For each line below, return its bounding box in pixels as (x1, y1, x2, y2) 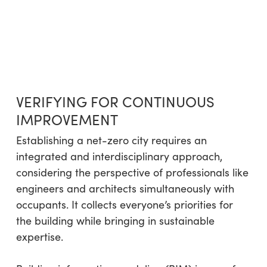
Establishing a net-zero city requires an (15, 132, 207, 147)
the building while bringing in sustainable (15, 213, 215, 228)
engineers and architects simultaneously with (15, 181, 234, 195)
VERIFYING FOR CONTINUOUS (15, 91, 215, 111)
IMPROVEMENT (15, 109, 118, 129)
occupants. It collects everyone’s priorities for (15, 197, 233, 212)
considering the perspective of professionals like (15, 164, 249, 179)
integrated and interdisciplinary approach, (15, 148, 222, 163)
